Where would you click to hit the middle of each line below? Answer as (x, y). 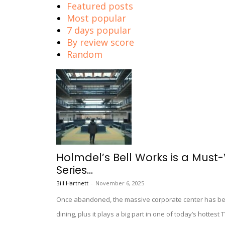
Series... (75, 170)
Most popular (96, 18)
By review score (100, 42)
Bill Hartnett (72, 183)
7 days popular (99, 30)
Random (85, 54)
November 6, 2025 (120, 183)
